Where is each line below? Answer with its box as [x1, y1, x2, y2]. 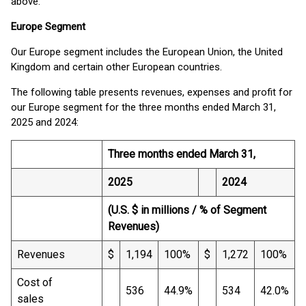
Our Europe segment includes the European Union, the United [11, 46, 283, 58]
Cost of [17, 276, 53, 289]
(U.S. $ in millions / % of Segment [108, 204, 266, 217]
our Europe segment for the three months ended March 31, [11, 101, 276, 113]
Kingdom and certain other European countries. [11, 61, 222, 73]
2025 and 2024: [11, 116, 79, 128]
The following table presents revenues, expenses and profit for [11, 86, 292, 98]
